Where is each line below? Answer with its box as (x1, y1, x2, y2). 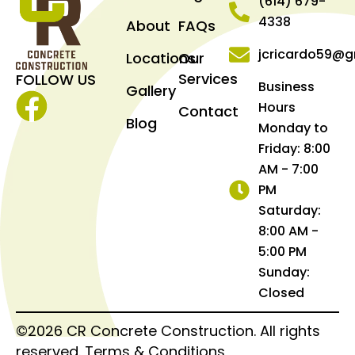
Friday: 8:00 (258, 139, 331, 158)
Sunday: (258, 262, 311, 281)
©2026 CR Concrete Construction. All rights (16, 320, 320, 341)
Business (258, 77, 315, 96)
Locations (126, 48, 197, 68)
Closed (258, 283, 305, 302)
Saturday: (258, 200, 322, 219)
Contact (177, 101, 239, 121)
